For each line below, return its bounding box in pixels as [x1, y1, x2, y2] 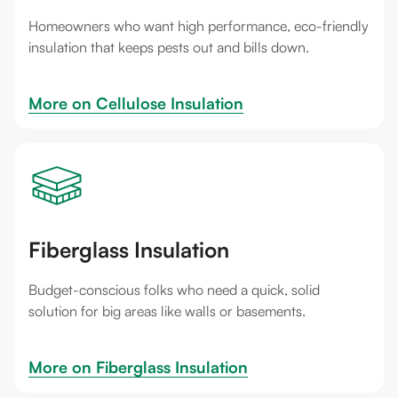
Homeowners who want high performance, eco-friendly [28, 17, 369, 35]
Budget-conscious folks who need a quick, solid [28, 281, 320, 298]
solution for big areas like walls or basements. [28, 302, 306, 320]
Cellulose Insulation [96, 93, 243, 113]
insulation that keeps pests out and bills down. [28, 38, 309, 56]
